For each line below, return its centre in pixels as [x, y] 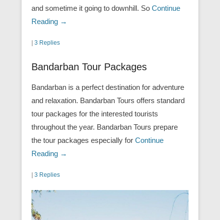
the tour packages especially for [83, 140]
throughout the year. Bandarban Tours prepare [105, 127]
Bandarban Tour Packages [89, 67]
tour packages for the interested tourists [95, 114]
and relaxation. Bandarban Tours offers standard [108, 101]
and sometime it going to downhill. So [92, 8]
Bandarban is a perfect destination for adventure [108, 87]
